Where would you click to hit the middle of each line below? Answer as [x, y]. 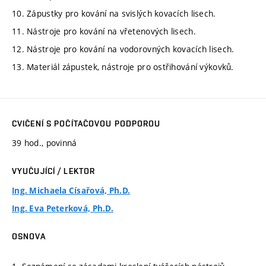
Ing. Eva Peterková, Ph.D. [63, 209]
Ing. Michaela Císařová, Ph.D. [71, 191]
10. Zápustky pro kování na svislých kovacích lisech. [114, 13]
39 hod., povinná [45, 143]
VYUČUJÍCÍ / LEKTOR [54, 171]
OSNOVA [29, 237]
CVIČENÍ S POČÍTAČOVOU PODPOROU [86, 124]
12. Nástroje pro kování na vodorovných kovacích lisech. [123, 49]
